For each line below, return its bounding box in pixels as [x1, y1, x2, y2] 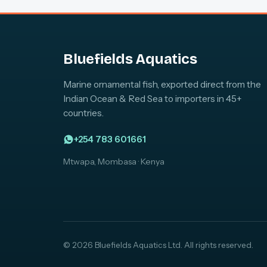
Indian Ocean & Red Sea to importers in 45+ [63, 92, 242, 104]
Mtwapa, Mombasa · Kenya [63, 156, 164, 167]
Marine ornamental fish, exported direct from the [63, 78, 261, 90]
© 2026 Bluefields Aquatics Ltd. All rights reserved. [63, 240, 253, 250]
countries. [63, 107, 104, 119]
